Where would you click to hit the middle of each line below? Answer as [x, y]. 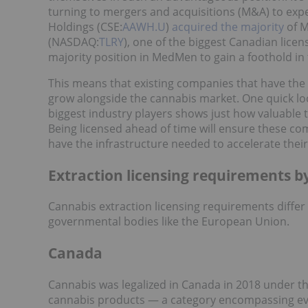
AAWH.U [144, 27]
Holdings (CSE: [85, 27]
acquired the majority [228, 27]
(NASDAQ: [74, 42]
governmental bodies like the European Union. [169, 222]
